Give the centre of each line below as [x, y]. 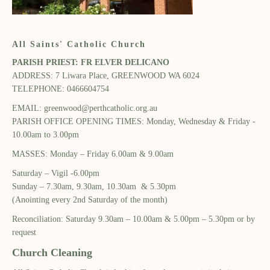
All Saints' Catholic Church [79, 44]
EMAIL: [28, 108]
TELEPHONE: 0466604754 [61, 89]
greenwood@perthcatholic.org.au [101, 108]
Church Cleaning [52, 252]
